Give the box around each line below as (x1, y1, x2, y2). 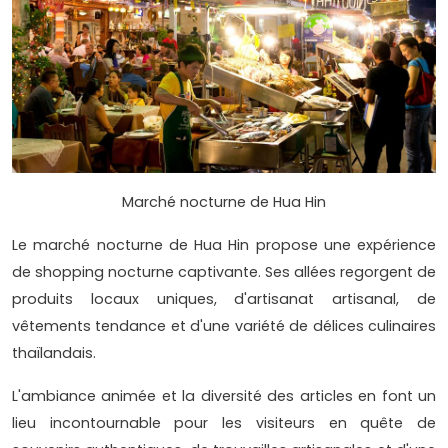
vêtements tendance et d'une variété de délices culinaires (12, 316, 436, 337)
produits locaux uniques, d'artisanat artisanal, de (12, 289, 436, 310)
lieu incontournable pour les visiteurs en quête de (12, 413, 436, 434)
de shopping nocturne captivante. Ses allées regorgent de (12, 262, 436, 283)
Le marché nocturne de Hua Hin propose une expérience (12, 235, 436, 256)
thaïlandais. (12, 343, 96, 364)
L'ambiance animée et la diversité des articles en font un (12, 386, 436, 407)
